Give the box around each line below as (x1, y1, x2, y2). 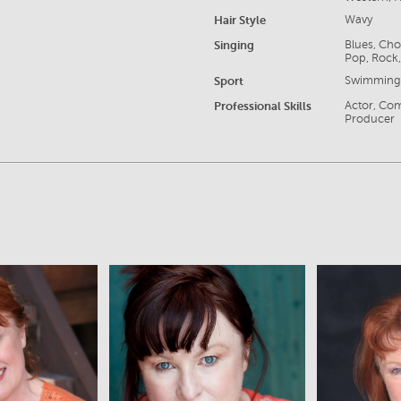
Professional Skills (214, 99, 311, 114)
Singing (214, 38, 254, 53)
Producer (345, 113, 396, 126)
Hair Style (214, 13, 266, 28)
